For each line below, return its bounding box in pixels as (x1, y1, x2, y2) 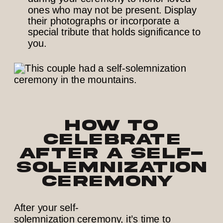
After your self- (14, 202, 79, 214)
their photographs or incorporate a (28, 15, 179, 27)
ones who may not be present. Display (28, 4, 197, 15)
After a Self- (19, 145, 204, 162)
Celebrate (43, 131, 180, 148)
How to (65, 117, 158, 134)
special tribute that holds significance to (28, 26, 201, 38)
